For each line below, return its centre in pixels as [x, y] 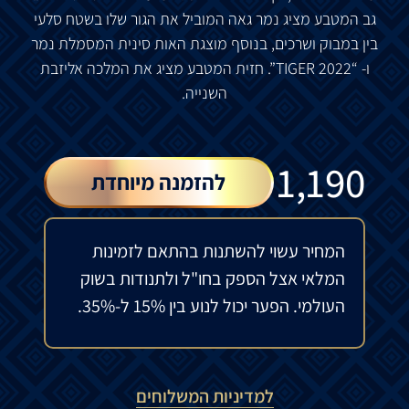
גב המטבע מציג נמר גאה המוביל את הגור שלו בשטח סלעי [204, 18]
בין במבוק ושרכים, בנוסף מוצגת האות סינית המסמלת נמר [204, 43]
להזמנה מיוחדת [159, 181]
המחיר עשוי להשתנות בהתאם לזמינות [219, 251]
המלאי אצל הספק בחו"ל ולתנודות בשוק [213, 278]
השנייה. [204, 92]
